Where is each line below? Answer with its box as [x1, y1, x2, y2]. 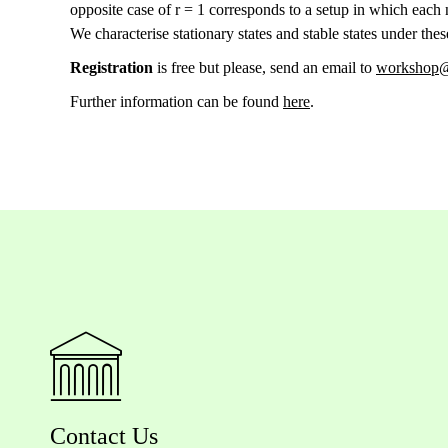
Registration [70, 59, 153, 76]
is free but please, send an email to [153, 59, 376, 76]
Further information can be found [70, 93, 283, 110]
